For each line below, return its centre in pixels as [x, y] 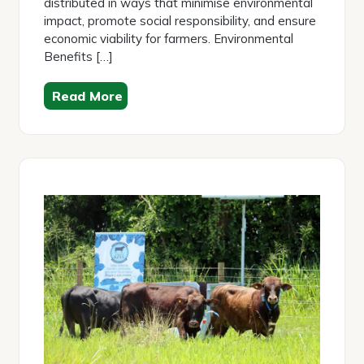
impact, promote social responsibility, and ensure [180, 20]
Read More [87, 95]
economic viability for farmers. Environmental [169, 38]
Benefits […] [78, 56]
